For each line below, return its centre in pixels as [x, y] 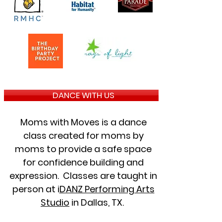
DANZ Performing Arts [107, 189]
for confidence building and [83, 162]
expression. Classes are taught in [83, 176]
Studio [55, 202]
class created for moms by [83, 136]
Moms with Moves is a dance [83, 122]
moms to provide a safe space [83, 149]
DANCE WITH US [83, 95]
